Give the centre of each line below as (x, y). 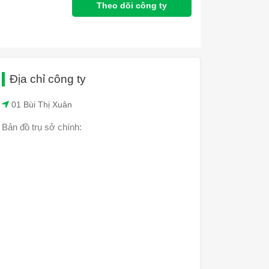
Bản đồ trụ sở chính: (42, 127)
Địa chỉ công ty (48, 79)
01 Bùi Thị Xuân (41, 104)
